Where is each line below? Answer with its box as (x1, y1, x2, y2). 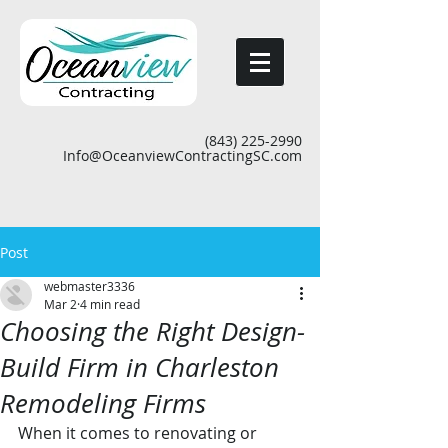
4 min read (80, 296, 140, 312)
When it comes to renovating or (18, 422, 261, 444)
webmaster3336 (44, 278, 135, 294)
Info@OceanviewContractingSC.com (63, 146, 302, 165)
